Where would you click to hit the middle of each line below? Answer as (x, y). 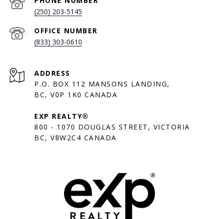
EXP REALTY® (62, 116)
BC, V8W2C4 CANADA (76, 138)
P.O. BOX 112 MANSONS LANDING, (102, 84)
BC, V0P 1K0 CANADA (76, 95)
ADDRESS (52, 73)
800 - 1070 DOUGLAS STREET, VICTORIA (112, 127)
